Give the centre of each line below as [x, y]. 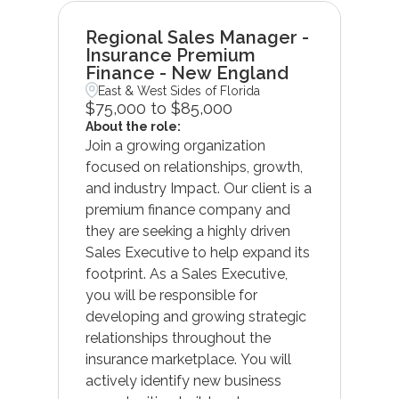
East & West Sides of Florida [179, 90]
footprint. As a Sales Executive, [186, 273]
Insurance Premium [170, 55]
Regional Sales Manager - [197, 37]
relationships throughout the [178, 338]
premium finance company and [187, 209]
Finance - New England [187, 73]
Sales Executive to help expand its [197, 252]
